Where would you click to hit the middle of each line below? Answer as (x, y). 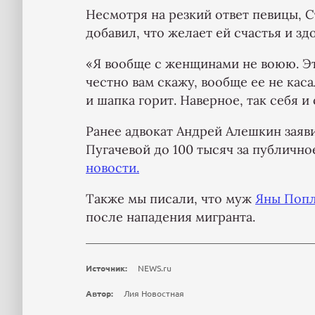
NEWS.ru (155, 268)
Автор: (99, 294)
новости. (112, 168)
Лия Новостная (154, 294)
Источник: (107, 268)
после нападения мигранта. (171, 217)
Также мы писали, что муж (171, 199)
